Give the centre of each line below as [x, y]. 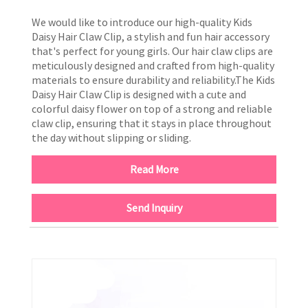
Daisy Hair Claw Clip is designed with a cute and [139, 94]
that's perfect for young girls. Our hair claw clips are [153, 51]
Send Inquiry [154, 207]
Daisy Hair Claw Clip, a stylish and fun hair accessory [151, 36]
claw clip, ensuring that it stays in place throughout [152, 123]
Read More [154, 169]
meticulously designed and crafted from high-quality [153, 65]
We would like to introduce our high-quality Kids [142, 22]
